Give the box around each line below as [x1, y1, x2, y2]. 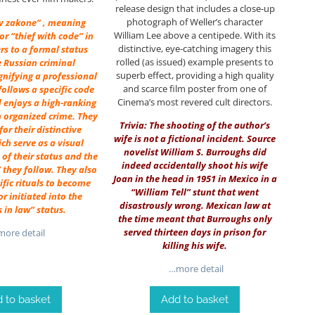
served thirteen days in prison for [124, 225, 266, 238]
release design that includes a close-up [115, 1, 275, 15]
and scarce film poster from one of [123, 82, 267, 95]
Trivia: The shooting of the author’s [120, 118, 271, 131]
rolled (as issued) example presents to [116, 55, 274, 68]
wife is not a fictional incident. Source [114, 131, 276, 145]
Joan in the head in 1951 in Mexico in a [112, 172, 277, 185]
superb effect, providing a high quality [115, 68, 274, 82]
